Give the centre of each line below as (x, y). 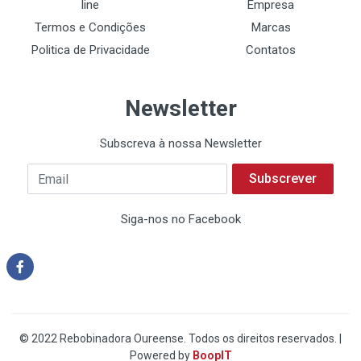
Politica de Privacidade (90, 50)
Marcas (271, 27)
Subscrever (283, 178)
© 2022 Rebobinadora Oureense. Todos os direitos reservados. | (180, 338)
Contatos (271, 50)
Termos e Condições (90, 27)
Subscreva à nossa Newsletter (180, 143)
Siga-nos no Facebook (180, 219)
